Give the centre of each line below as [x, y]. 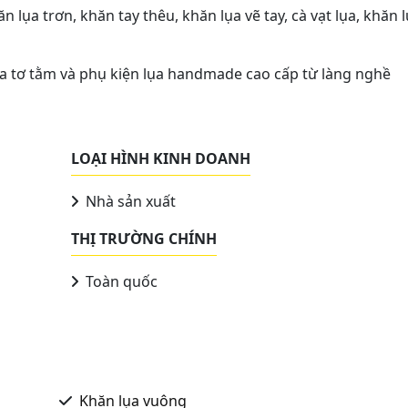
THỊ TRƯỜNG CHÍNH [144, 238]
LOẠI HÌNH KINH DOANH [161, 158]
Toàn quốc [120, 281]
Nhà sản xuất [129, 201]
